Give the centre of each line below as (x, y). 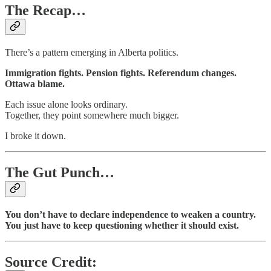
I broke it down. (35, 135)
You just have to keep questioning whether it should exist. (122, 225)
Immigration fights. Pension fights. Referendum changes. (121, 73)
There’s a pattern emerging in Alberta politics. (92, 52)
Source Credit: (51, 262)
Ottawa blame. (35, 83)
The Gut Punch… (60, 172)
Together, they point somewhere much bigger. (92, 115)
